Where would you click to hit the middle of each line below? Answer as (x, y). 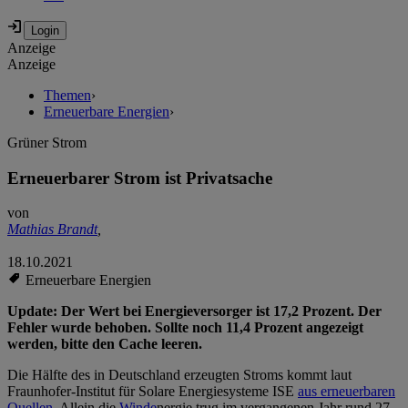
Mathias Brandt (52, 229)
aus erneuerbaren (347, 392)
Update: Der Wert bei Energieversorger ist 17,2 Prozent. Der (194, 311)
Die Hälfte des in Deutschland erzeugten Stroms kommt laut (179, 375)
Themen (67, 96)
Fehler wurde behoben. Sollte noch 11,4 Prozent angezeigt (185, 328)
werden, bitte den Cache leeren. (105, 344)
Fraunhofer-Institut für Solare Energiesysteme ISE (153, 392)
